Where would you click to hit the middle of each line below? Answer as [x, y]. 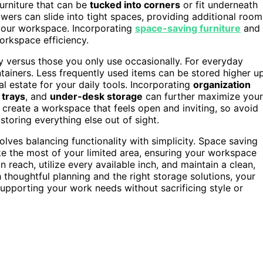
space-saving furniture [188, 28]
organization [222, 84]
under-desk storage [96, 96]
